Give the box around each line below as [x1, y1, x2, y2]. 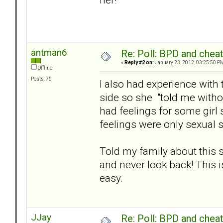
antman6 [31, 47, 67, 59]
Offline [37, 65, 52, 71]
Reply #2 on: [124, 60, 154, 66]
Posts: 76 [31, 76, 52, 82]
